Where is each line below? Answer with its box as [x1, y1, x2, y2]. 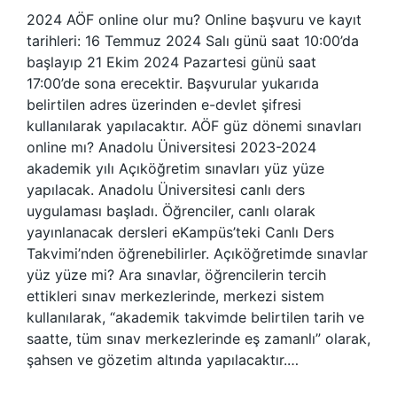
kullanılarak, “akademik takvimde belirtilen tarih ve [27, 308, 364, 326]
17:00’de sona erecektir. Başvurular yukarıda [27, 74, 319, 92]
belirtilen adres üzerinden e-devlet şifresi [27, 96, 301, 113]
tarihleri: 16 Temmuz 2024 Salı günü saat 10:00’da [27, 32, 359, 50]
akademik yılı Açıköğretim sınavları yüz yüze [27, 160, 324, 177]
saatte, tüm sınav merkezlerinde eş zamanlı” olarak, [27, 330, 370, 347]
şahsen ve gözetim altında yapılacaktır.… [27, 351, 299, 369]
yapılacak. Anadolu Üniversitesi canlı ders [27, 181, 305, 198]
